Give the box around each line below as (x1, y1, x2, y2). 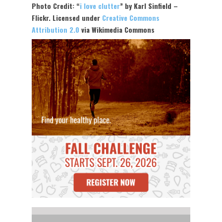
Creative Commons (102, 12, 160, 23)
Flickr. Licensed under (32, 12, 102, 23)
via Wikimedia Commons (79, 24, 155, 35)
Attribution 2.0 (32, 24, 79, 35)
